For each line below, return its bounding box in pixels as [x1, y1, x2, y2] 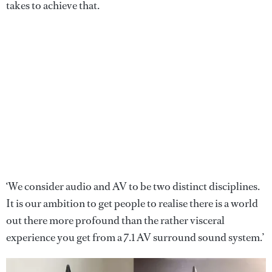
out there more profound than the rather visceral [6, 212, 225, 228]
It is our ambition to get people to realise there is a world [6, 195, 258, 211]
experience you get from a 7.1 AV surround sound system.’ [6, 229, 264, 245]
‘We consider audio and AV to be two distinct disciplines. [6, 178, 260, 194]
